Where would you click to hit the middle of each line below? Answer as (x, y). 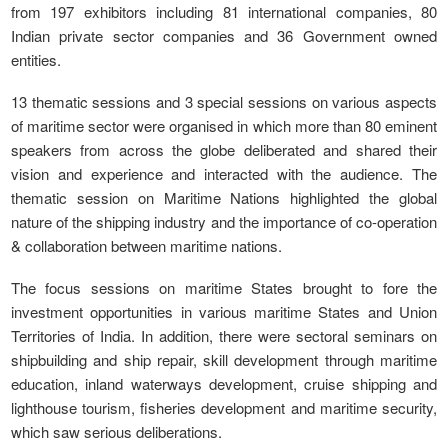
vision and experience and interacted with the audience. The (224, 173)
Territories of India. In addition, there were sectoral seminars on (224, 335)
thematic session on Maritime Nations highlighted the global (224, 197)
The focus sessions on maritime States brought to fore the (224, 287)
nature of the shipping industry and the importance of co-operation (224, 221)
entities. (38, 59)
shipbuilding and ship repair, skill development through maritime (224, 359)
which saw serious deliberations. (119, 431)
